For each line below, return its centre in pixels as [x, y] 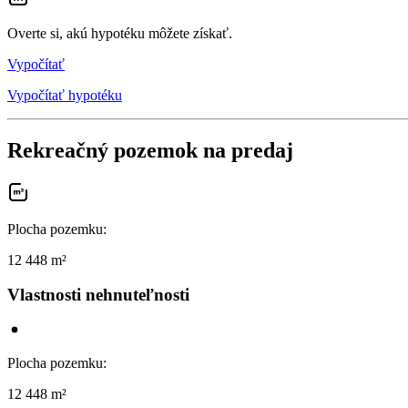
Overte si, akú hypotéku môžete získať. [120, 33]
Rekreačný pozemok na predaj [150, 150]
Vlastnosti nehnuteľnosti [98, 295]
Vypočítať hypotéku [65, 95]
